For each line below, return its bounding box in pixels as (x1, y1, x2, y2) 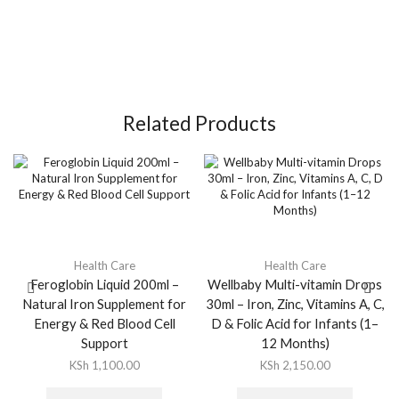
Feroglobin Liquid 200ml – (29, 276, 179, 293)
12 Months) (260, 335, 330, 352)
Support (80, 335, 128, 352)
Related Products (123, 111, 276, 136)
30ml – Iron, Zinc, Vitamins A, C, (205, 296, 385, 313)
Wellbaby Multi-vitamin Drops (208, 276, 382, 293)
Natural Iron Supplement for (22, 296, 186, 313)
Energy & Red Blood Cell (33, 315, 175, 332)
